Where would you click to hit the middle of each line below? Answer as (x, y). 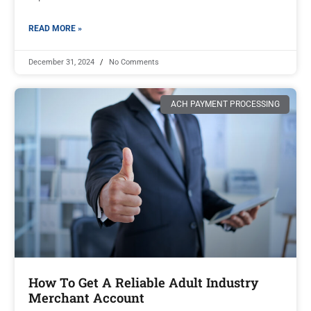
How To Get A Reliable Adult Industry (143, 282)
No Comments (133, 62)
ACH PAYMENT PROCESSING (225, 104)
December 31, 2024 (62, 62)
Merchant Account (86, 297)
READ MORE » (55, 29)
